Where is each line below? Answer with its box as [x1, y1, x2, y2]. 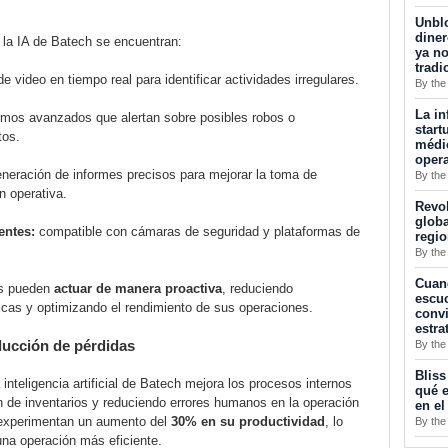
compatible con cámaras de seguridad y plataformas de [35, 224, 360, 240]
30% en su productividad [171, 414, 325, 430]
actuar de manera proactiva [54, 281, 222, 297]
